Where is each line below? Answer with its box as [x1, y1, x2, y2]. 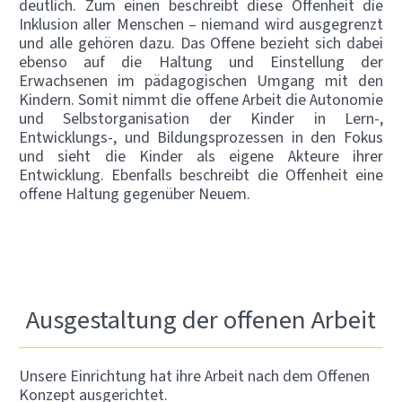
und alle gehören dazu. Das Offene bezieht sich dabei [19, 32, 383, 54]
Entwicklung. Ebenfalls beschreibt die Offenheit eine [19, 164, 383, 186]
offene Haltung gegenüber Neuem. [19, 183, 250, 205]
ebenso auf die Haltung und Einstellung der [19, 51, 383, 73]
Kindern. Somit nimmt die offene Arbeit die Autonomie [19, 89, 383, 110]
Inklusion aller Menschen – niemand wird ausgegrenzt [19, 13, 383, 35]
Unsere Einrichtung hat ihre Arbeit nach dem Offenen [19, 365, 370, 388]
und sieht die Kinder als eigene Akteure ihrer [19, 145, 383, 167]
